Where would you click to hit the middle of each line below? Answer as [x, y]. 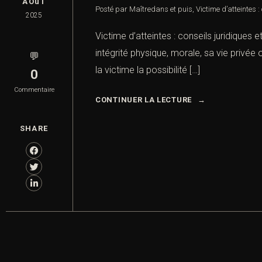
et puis [181, 9]
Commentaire [34, 90]
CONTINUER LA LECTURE [144, 100]
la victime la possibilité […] [148, 70]
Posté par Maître [123, 9]
